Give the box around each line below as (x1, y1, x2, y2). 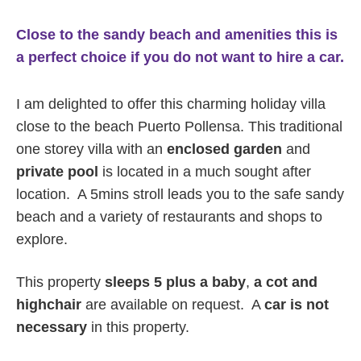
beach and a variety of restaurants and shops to (16, 209, 322, 225)
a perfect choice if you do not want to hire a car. (16, 49, 344, 65)
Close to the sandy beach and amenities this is (16, 27, 338, 43)
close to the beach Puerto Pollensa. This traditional (16, 118, 342, 135)
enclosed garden (167, 141, 282, 157)
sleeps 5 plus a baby (105, 274, 246, 290)
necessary (16, 319, 87, 335)
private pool (16, 164, 98, 180)
